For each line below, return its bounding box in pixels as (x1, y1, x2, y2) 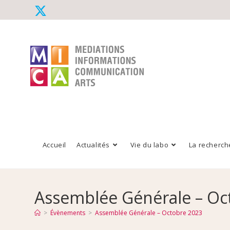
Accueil (42, 140, 67, 150)
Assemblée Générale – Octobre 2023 (95, 208, 203, 218)
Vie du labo (130, 140, 169, 150)
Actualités (76, 140, 110, 150)
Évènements (50, 208, 86, 218)
